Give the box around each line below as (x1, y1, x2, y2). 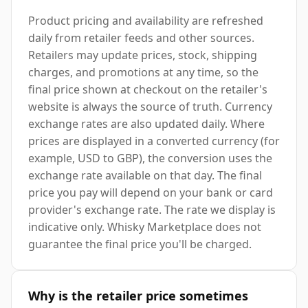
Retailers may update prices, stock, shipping (28, 47, 257, 63)
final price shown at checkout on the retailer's (28, 82, 267, 98)
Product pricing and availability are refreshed (28, 13, 263, 29)
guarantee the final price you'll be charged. (28, 236, 252, 252)
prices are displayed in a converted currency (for (28, 133, 280, 149)
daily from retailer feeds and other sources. (28, 30, 254, 46)
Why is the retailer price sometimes (28, 287, 248, 305)
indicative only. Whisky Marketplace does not (28, 219, 261, 235)
